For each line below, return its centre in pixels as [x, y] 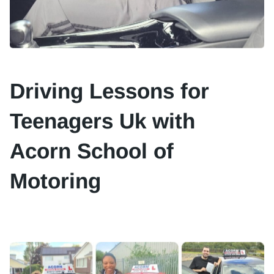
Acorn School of [92, 143]
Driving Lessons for [109, 83]
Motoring [55, 173]
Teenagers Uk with [102, 113]
